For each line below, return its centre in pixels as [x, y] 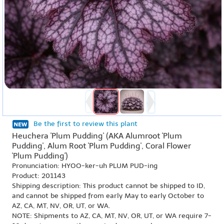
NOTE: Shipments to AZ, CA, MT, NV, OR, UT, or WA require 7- [112, 216]
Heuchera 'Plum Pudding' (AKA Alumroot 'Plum [97, 136]
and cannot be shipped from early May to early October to [108, 196]
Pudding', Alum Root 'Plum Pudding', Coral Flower [101, 146]
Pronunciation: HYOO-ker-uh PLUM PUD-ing [85, 166]
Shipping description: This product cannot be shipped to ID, [108, 186]
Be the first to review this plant [85, 124]
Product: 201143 [39, 176]
